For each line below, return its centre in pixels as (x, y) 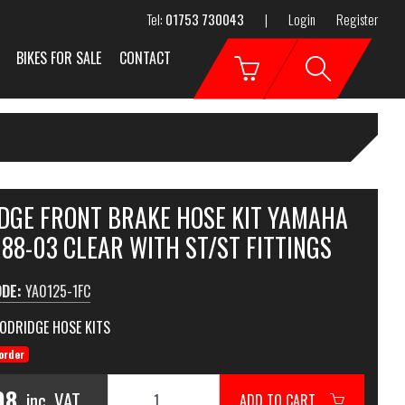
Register (357, 19)
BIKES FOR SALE (59, 58)
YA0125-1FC (57, 291)
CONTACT (145, 58)
